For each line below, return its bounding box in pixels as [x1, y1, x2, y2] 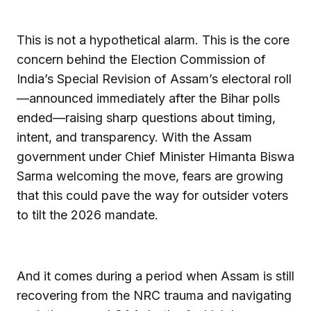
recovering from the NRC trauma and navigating [17, 287, 292, 303]
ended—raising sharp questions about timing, [17, 110, 276, 125]
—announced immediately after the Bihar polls [17, 90, 280, 106]
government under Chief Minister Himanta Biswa [17, 149, 294, 164]
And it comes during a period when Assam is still [17, 268, 294, 283]
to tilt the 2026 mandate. [17, 207, 158, 222]
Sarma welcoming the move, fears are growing [17, 168, 283, 183]
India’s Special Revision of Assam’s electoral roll [17, 71, 292, 86]
